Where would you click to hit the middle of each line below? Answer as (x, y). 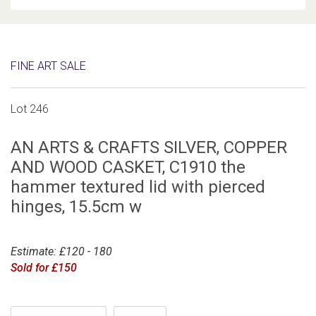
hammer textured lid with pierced (138, 187)
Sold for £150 (44, 267)
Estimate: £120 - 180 (61, 251)
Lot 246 (30, 109)
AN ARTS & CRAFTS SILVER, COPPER (149, 147)
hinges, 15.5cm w (76, 207)
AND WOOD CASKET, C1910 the (128, 167)
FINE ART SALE (48, 66)
